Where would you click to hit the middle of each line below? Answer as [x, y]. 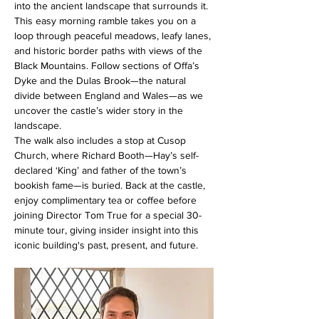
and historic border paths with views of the [110, 51]
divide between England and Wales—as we [110, 96]
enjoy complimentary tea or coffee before [107, 200]
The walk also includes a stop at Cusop [101, 141]
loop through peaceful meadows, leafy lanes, [114, 36]
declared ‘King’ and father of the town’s [102, 171]
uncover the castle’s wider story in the [100, 111]
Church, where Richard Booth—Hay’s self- [106, 156]
